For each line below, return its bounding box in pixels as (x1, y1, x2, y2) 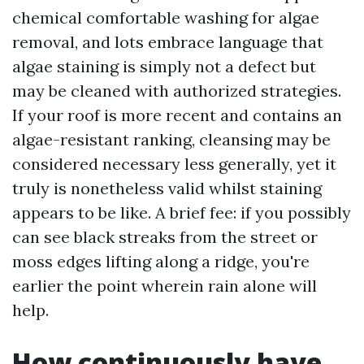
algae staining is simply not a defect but (12, 56, 316, 76)
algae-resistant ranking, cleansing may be (12, 129, 331, 149)
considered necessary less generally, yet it (12, 154, 336, 174)
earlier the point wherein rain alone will (12, 275, 317, 296)
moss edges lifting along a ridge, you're (12, 251, 310, 271)
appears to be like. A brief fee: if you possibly (12, 202, 351, 223)
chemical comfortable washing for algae (12, 7, 319, 28)
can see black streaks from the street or (12, 227, 318, 247)
